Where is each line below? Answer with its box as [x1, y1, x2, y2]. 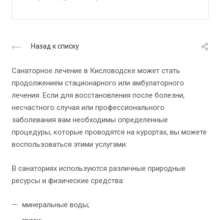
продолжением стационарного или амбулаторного [12, 79, 184, 88]
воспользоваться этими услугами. [12, 140, 127, 149]
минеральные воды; [22, 200, 89, 210]
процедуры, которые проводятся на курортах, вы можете [12, 128, 207, 137]
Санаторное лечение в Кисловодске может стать [12, 66, 180, 76]
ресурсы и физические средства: [12, 176, 124, 186]
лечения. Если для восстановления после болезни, [12, 91, 185, 100]
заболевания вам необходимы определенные [12, 115, 168, 125]
